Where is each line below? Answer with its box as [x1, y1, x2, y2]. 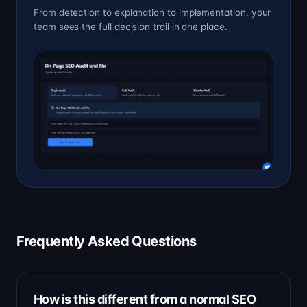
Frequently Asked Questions [16, 232, 197, 249]
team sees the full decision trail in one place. [34, 21, 228, 33]
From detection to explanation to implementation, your [34, 7, 271, 19]
